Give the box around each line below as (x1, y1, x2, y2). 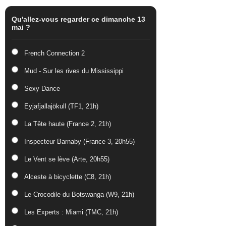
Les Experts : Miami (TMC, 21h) (24, 208, 118, 216)
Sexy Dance (24, 85, 60, 92)
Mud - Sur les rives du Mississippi (24, 67, 124, 75)
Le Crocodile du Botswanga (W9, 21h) (24, 191, 134, 198)
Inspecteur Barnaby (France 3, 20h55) (24, 138, 135, 145)
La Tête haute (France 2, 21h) (24, 120, 111, 128)
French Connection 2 (24, 49, 85, 57)
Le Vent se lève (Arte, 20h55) (24, 155, 109, 163)
